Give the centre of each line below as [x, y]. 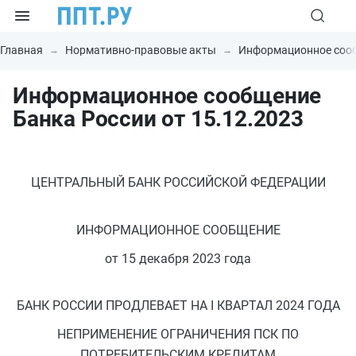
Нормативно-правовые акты [141, 50]
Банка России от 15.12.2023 [158, 119]
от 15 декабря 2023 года [178, 258]
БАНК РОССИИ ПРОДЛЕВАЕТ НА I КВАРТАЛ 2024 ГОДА [178, 305]
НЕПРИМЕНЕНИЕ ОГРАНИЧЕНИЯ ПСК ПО [178, 334]
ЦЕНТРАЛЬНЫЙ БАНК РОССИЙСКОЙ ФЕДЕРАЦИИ [178, 183]
